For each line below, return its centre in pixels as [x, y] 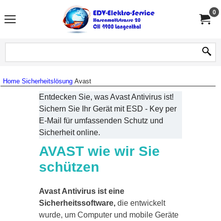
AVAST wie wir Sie [99, 151]
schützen [69, 167]
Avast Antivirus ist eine [82, 191]
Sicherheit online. [70, 132]
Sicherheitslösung [47, 81]
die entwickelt [141, 203]
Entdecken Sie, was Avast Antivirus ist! [106, 97]
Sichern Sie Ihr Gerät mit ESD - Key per [108, 109]
